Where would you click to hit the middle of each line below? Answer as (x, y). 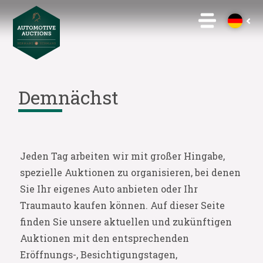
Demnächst (68, 97)
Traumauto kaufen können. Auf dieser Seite (122, 205)
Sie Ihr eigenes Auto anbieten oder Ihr (109, 189)
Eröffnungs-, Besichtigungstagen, (98, 254)
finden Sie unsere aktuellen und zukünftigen (126, 222)
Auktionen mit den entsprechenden (104, 238)
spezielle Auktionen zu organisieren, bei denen (130, 172)
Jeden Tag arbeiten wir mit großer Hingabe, (122, 156)
